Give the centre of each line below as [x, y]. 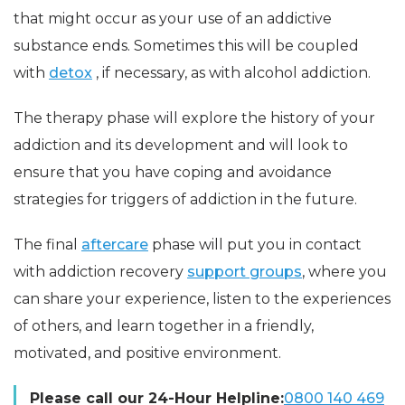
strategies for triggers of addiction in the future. [185, 199]
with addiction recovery [100, 271]
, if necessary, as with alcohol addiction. [231, 72]
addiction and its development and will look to [181, 145]
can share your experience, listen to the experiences [202, 298]
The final [47, 244]
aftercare [115, 244]
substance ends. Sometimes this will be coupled [186, 45]
